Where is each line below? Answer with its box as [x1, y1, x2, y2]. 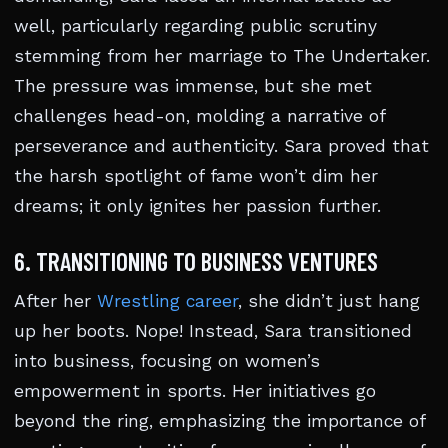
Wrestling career [97, 291, 238, 311]
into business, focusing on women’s [14, 351, 320, 371]
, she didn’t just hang [238, 291, 420, 311]
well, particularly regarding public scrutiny [14, 16, 377, 36]
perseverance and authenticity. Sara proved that [14, 136, 429, 156]
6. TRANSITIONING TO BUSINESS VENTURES [14, 246, 378, 276]
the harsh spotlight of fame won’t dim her [14, 166, 378, 186]
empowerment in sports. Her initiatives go [14, 381, 376, 401]
